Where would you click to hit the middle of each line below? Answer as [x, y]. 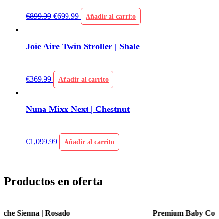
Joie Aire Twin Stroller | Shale [83, 46]
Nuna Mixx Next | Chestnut [78, 109]
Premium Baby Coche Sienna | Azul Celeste [111, 213]
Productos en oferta [53, 182]
